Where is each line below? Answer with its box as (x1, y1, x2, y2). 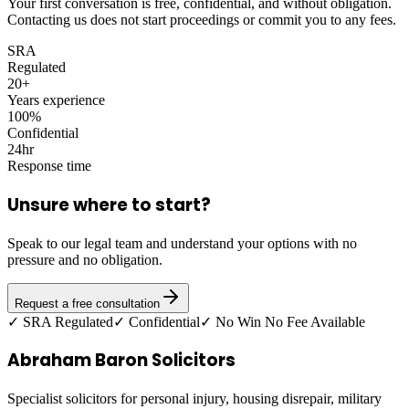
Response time (7, 158, 91, 174)
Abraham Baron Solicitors (7, 348, 236, 373)
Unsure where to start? (7, 192, 211, 217)
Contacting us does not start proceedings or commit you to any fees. (7, 12, 396, 28)
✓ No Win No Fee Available (200, 313, 365, 330)
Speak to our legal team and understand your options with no (7, 235, 357, 251)
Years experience (7, 92, 105, 109)
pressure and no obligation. (7, 251, 163, 267)
